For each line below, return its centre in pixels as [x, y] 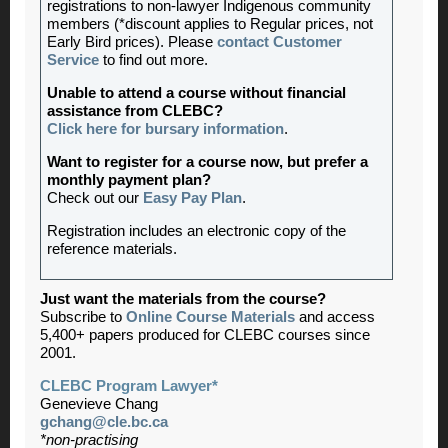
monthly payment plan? [129, 179]
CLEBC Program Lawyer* [129, 385]
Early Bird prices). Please [132, 41]
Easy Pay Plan [192, 197]
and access [335, 316]
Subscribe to [83, 316]
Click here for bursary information [165, 128]
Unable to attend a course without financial [196, 92]
